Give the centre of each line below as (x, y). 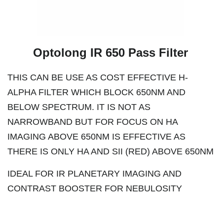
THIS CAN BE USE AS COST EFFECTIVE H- (98, 78)
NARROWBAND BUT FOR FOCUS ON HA (92, 122)
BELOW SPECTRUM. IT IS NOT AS (79, 107)
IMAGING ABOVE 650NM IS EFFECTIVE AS (96, 137)
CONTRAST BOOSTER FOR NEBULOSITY (95, 189)
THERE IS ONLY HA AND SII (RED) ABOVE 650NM (110, 152)
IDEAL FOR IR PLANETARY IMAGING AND (94, 174)
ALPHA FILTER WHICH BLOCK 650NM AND (96, 92)
